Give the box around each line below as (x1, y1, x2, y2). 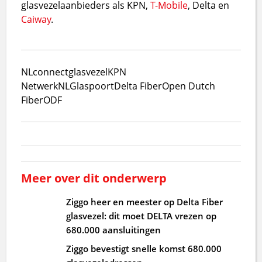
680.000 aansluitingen (66, 223, 161, 236)
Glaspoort (70, 79, 115, 92)
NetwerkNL (21, 79, 70, 92)
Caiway (21, 12, 51, 26)
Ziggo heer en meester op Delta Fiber (66, 195, 223, 208)
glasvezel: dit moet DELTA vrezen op (66, 209, 217, 222)
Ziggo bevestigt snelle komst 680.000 (66, 242, 222, 254)
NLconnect (21, 65, 69, 78)
